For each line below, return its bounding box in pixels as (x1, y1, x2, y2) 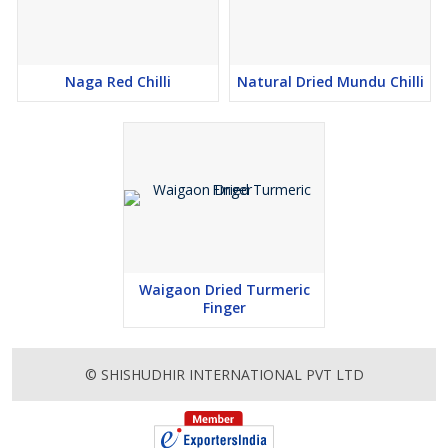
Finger (202, 298, 246, 318)
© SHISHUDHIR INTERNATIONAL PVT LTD (84, 365, 364, 385)
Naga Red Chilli (65, 72, 171, 92)
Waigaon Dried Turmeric (138, 280, 310, 300)
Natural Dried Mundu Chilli (236, 72, 424, 92)
